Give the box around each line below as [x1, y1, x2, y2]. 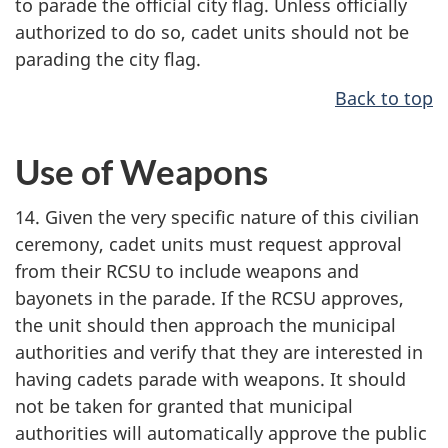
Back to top [335, 85, 433, 110]
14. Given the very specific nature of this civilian [15, 205, 419, 229]
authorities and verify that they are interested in [15, 340, 423, 364]
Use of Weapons [15, 149, 268, 192]
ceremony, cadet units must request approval [15, 232, 402, 256]
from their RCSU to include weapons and [15, 259, 359, 283]
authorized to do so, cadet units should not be [15, 20, 409, 44]
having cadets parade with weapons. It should [15, 367, 406, 391]
